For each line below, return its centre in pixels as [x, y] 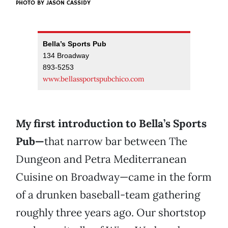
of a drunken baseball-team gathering [108, 195]
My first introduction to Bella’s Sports [111, 124]
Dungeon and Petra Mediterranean [101, 159]
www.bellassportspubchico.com [94, 79]
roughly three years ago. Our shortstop [111, 213]
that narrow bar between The [116, 141]
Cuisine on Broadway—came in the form [114, 177]
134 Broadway [66, 56]
